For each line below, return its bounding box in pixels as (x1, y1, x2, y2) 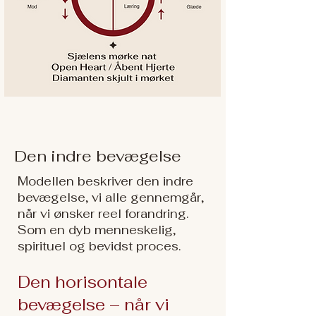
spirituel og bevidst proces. (18, 238, 181, 254)
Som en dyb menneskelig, (18, 222, 176, 238)
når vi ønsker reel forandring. (18, 206, 188, 221)
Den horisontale (18, 272, 147, 293)
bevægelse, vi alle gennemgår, (18, 190, 204, 205)
